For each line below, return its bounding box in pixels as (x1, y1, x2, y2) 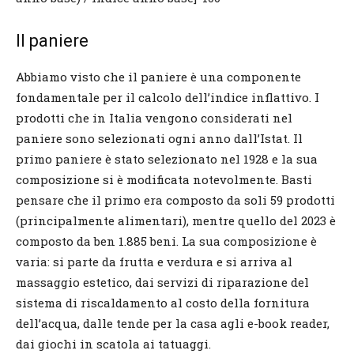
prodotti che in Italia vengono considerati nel (16, 109, 292, 126)
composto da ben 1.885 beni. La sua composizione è (16, 232, 317, 249)
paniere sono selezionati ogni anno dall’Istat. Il (16, 130, 303, 146)
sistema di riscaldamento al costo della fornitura (16, 294, 310, 311)
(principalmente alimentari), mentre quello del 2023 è (16, 212, 336, 228)
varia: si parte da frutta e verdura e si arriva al (16, 253, 292, 269)
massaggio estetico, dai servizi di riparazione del (16, 273, 309, 290)
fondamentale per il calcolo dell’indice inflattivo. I (16, 88, 319, 105)
